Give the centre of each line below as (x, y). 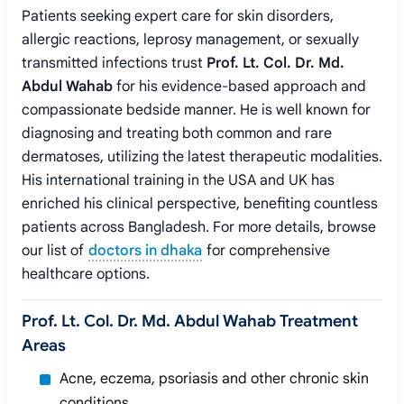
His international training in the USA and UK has (178, 180)
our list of (55, 251)
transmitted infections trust (114, 63)
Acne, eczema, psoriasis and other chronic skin (214, 379)
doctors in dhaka (145, 251)
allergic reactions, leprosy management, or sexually (190, 40)
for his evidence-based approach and (239, 87)
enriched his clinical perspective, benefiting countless (200, 204)
